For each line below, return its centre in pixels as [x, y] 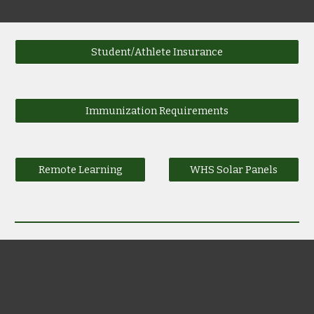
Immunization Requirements [157, 111]
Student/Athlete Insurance [157, 52]
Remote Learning [80, 170]
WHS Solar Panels [234, 170]
